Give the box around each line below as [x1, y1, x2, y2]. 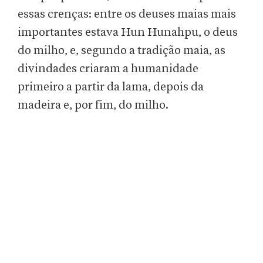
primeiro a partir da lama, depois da [18, 81, 204, 93]
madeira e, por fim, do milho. [18, 99, 168, 112]
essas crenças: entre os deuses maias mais [18, 8, 236, 21]
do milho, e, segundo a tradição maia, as [18, 45, 225, 57]
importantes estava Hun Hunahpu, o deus [18, 26, 238, 39]
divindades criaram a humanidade [18, 63, 198, 75]
